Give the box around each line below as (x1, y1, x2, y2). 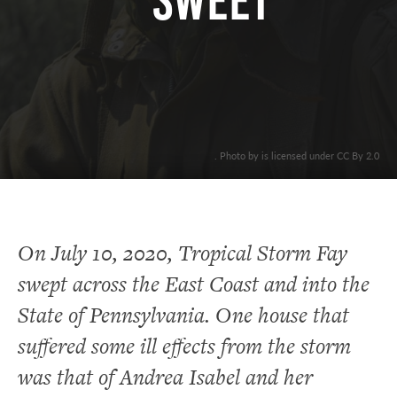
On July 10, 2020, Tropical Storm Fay (18, 237, 347, 269)
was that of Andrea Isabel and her (18, 361, 313, 393)
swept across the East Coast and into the (18, 268, 370, 300)
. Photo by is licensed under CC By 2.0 (214, 148, 379, 162)
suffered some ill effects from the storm (18, 330, 351, 362)
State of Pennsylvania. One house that (18, 299, 349, 331)
